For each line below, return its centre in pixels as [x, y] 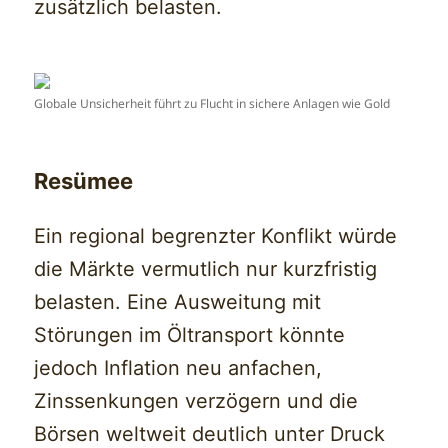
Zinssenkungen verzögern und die [196, 400]
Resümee [84, 180]
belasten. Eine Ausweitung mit [178, 301]
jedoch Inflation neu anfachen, [178, 367]
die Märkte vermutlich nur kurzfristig [206, 268]
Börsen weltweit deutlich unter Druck [210, 433]
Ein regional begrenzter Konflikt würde [216, 235]
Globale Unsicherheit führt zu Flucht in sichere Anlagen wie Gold [212, 103]
